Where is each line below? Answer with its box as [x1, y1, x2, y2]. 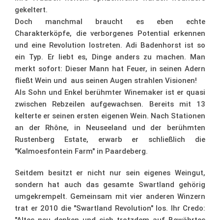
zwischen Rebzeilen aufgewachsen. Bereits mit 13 [15, 100, 205, 109]
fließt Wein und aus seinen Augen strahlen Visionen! [15, 76, 197, 85]
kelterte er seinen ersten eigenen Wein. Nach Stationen [15, 111, 205, 121]
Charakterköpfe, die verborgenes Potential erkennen [15, 29, 205, 38]
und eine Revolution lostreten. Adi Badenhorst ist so [15, 41, 205, 50]
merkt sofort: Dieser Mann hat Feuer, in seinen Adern [15, 64, 205, 74]
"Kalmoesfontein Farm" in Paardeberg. [15, 147, 148, 156]
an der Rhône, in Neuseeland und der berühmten [15, 123, 205, 133]
